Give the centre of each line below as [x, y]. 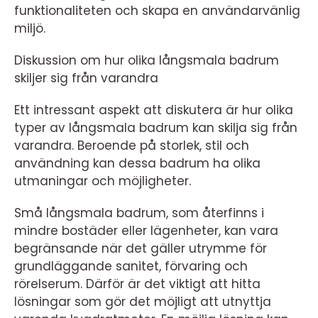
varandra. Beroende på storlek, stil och [132, 145]
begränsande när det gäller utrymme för [141, 248]
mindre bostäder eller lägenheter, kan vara [146, 230]
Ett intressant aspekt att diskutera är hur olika [154, 110]
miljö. [30, 28]
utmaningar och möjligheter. [103, 181]
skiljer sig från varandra [86, 78]
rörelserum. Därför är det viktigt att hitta [137, 284]
